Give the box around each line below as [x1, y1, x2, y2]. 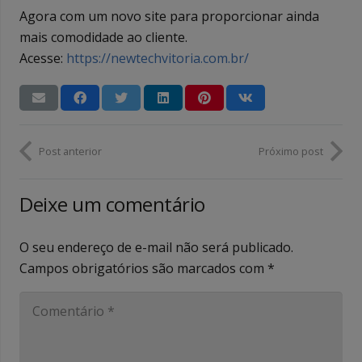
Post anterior [39, 143, 102, 158]
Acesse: [19, 48, 66, 67]
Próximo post [259, 143, 323, 158]
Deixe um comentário [19, 191, 210, 218]
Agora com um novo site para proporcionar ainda [19, 6, 319, 25]
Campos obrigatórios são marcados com [19, 259, 267, 278]
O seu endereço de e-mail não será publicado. [19, 238, 293, 257]
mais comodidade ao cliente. [19, 27, 187, 46]
